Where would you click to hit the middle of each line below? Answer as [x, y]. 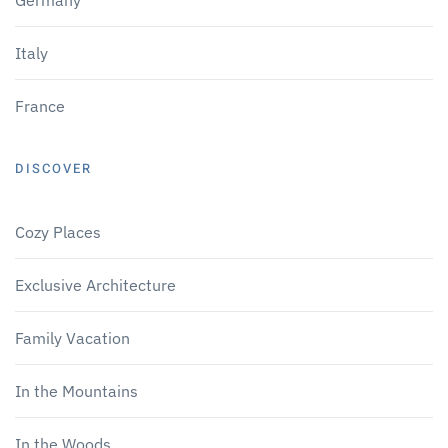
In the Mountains [76, 390]
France [40, 105]
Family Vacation [72, 337]
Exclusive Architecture [95, 284]
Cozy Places [58, 231]
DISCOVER [53, 168]
